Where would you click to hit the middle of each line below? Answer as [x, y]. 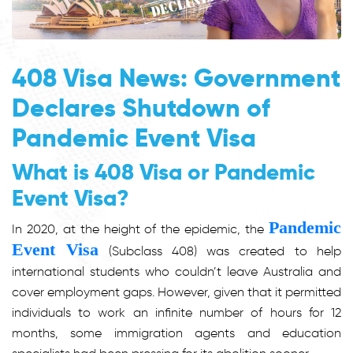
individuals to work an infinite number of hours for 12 [176, 312]
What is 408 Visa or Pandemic [163, 172]
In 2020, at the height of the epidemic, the [140, 229]
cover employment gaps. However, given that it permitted [176, 292]
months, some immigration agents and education [176, 333]
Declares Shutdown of [141, 108]
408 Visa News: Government [176, 78]
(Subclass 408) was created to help [220, 251]
